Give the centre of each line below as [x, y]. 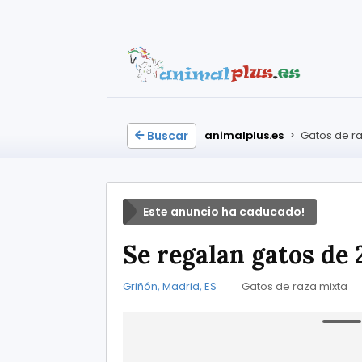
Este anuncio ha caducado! [224, 212]
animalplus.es [244, 135]
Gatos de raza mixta [295, 286]
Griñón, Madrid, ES [170, 286]
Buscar [168, 136]
